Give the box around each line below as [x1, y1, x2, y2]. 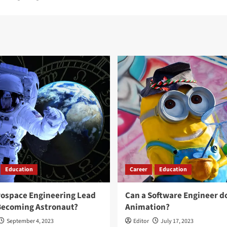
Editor [133, 217, 149, 225]
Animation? [125, 201, 170, 213]
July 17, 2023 [160, 217, 194, 225]
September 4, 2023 [6, 217, 54, 225]
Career [129, 165, 147, 174]
